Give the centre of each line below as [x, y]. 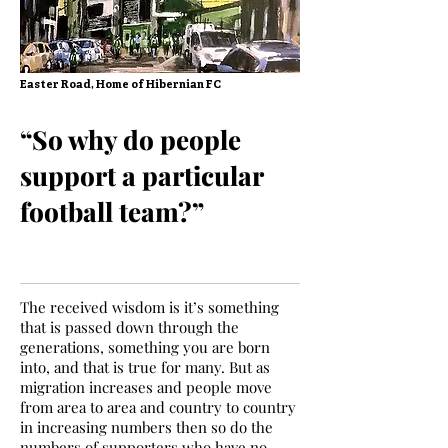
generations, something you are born [145, 347]
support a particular [141, 175]
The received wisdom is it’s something [149, 307]
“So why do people [130, 139]
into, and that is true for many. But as [145, 367]
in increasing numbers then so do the [146, 427]
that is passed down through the [129, 327]
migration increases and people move [146, 387]
